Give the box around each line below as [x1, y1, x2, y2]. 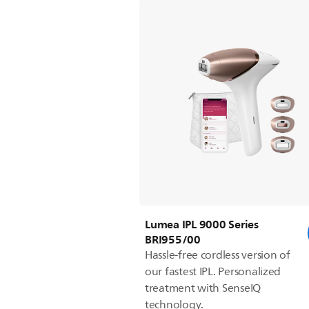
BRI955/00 [145, 229, 201, 249]
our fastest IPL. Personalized [145, 262, 281, 281]
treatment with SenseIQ [145, 279, 261, 297]
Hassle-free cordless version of [145, 246, 290, 264]
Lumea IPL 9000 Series [145, 214, 259, 234]
